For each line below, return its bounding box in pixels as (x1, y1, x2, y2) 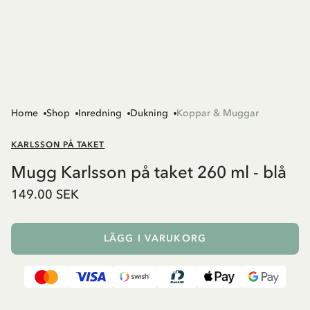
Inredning (78, 107, 122, 120)
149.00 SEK (11, 187, 79, 203)
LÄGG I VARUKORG (104, 232, 206, 245)
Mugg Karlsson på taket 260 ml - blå (11, 162, 286, 183)
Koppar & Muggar (176, 107, 259, 120)
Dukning (130, 107, 168, 120)
